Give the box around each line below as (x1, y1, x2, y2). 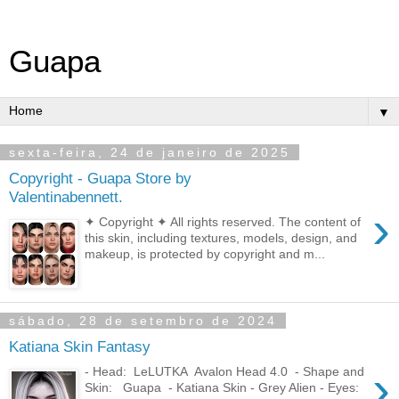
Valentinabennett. (9, 187, 123, 206)
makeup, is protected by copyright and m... (85, 247, 326, 262)
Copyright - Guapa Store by (9, 168, 191, 187)
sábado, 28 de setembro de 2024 (9, 313, 277, 328)
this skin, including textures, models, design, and (85, 231, 358, 246)
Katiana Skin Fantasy (9, 337, 151, 355)
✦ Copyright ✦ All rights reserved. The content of (85, 215, 362, 230)
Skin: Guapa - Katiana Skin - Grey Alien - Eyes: (85, 380, 363, 395)
